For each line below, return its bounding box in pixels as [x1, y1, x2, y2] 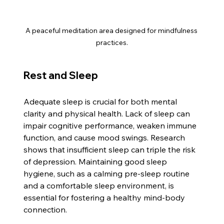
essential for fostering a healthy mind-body [23, 192, 187, 202]
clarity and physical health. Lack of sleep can [23, 108, 192, 118]
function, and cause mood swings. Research [23, 132, 187, 142]
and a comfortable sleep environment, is [23, 180, 176, 190]
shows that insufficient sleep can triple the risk [23, 144, 198, 154]
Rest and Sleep [23, 68, 98, 81]
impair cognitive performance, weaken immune [23, 120, 199, 130]
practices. [96, 37, 128, 47]
